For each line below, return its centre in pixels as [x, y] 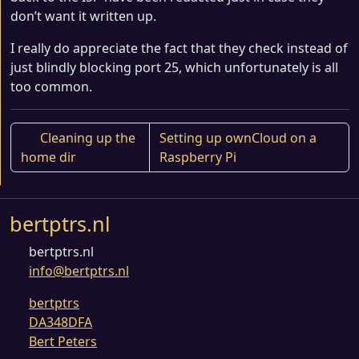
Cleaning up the [86, 138]
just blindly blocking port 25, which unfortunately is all [174, 67]
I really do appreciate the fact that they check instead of [179, 48]
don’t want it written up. [83, 16]
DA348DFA [61, 322]
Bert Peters [63, 341]
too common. [51, 87]
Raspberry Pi [200, 157]
